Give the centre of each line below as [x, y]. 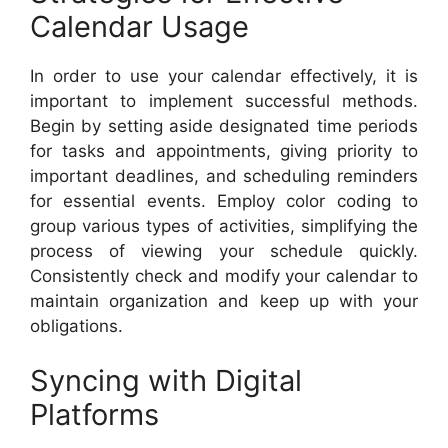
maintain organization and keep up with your [224, 300]
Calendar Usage [139, 26]
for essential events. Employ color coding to [224, 200]
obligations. [76, 325]
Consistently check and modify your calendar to [224, 275]
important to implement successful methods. [224, 100]
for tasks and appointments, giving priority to [224, 150]
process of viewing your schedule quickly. [224, 250]
